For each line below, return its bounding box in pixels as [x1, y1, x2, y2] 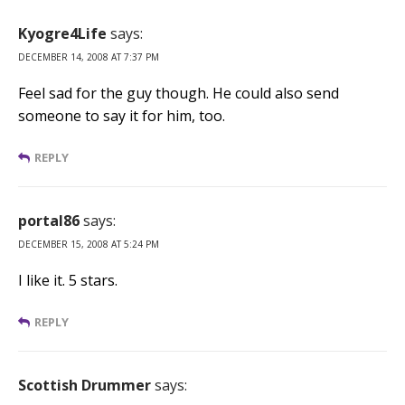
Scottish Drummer [18, 374, 151, 395]
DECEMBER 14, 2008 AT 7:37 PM [18, 50, 159, 63]
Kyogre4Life [18, 23, 107, 43]
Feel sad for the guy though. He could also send [18, 82, 339, 103]
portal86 [18, 210, 80, 231]
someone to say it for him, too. [18, 105, 225, 126]
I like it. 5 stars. [18, 269, 118, 290]
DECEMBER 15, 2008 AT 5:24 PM [18, 237, 159, 250]
